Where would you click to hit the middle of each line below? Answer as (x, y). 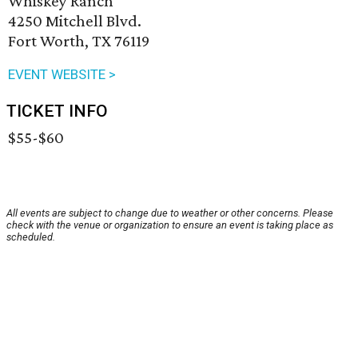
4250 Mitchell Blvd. (75, 21)
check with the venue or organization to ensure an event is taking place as (170, 225)
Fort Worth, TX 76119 (79, 41)
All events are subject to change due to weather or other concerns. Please (170, 213)
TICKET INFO (57, 111)
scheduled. (31, 237)
